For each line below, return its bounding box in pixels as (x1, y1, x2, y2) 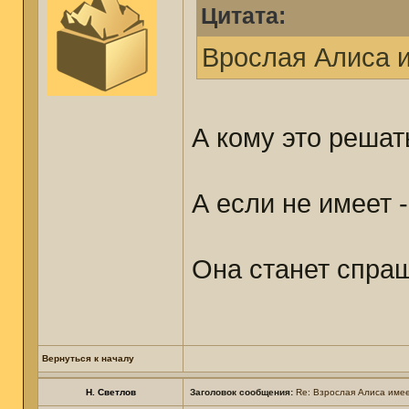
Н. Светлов (85, 387, 136, 397)
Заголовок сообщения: (190, 387, 293, 397)
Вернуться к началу (42, 353, 134, 363)
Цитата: (201, 4, 286, 28)
